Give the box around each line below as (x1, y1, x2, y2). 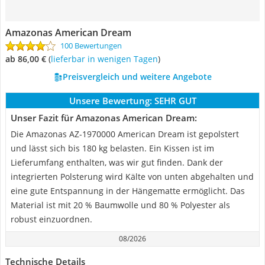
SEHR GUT (154, 95, 196, 106)
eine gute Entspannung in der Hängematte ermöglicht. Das (11, 185, 245, 196)
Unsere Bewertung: (69, 95, 152, 106)
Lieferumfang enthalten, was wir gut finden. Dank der (11, 157, 223, 168)
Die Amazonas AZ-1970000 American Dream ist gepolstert (11, 128, 239, 140)
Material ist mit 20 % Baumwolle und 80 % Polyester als (11, 199, 230, 211)
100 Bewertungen (60, 40, 122, 51)
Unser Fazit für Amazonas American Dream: (11, 112, 197, 124)
